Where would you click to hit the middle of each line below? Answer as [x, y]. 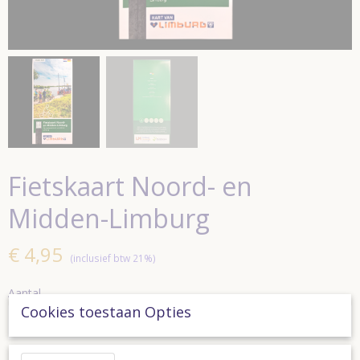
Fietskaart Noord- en [130, 186]
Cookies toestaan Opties [106, 312]
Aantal [25, 293]
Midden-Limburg [109, 218]
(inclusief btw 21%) [113, 258]
